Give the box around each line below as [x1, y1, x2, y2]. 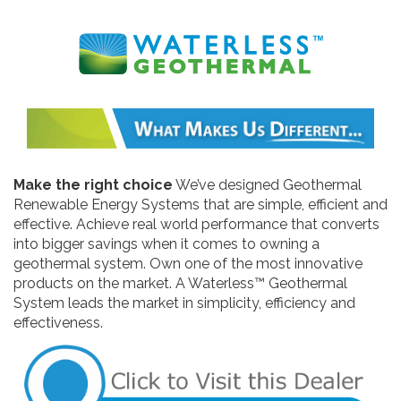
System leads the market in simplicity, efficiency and [13, 294, 355, 312]
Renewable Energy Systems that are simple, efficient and [13, 196, 388, 214]
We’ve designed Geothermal [173, 176, 362, 194]
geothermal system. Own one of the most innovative [13, 255, 363, 273]
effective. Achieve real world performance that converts [13, 216, 380, 234]
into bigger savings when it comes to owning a [13, 235, 320, 253]
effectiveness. [13, 314, 103, 332]
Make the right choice [13, 176, 173, 194]
